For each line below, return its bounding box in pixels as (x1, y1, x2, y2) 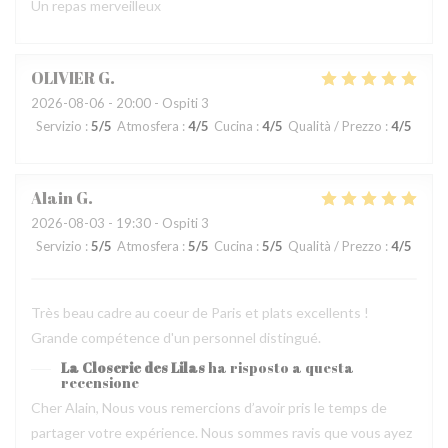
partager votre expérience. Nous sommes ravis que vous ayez (31, 424, 412, 441)
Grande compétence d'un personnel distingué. (31, 329, 321, 346)
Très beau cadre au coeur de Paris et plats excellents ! (31, 304, 369, 321)
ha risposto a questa (208, 358, 354, 377)
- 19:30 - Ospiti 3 (105, 215, 209, 231)
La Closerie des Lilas (61, 358, 205, 377)
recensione (61, 373, 139, 392)
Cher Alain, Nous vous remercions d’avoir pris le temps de (31, 399, 387, 416)
